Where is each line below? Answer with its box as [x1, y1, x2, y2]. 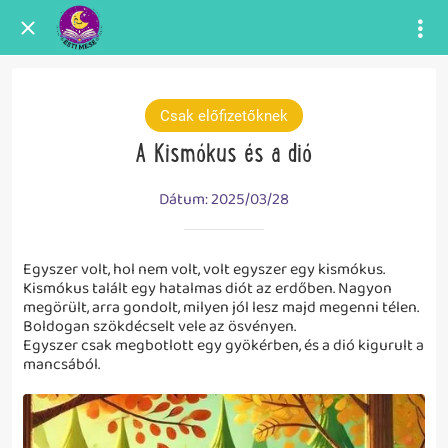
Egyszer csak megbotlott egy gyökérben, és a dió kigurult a [23, 332, 424, 358]
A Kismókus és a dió [136, 137, 312, 170]
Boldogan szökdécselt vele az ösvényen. [23, 313, 299, 339]
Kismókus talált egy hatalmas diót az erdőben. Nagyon [23, 275, 392, 301]
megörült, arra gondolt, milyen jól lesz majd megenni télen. [23, 294, 419, 320]
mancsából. [23, 351, 103, 377]
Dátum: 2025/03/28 [159, 186, 289, 212]
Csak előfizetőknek [160, 106, 288, 125]
